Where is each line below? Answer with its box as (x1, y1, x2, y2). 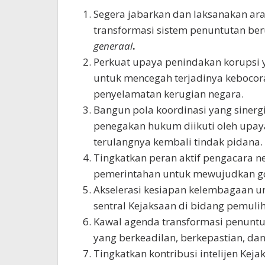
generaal (93, 39, 132, 53)
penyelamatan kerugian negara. (93, 87, 244, 101)
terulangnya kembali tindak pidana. (93, 135, 263, 148)
